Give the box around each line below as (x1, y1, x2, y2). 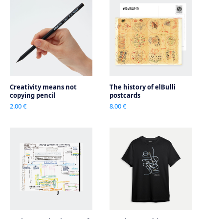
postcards (109, 91, 140, 100)
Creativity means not (10, 83, 77, 91)
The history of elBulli (109, 83, 175, 91)
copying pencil (10, 91, 56, 100)
